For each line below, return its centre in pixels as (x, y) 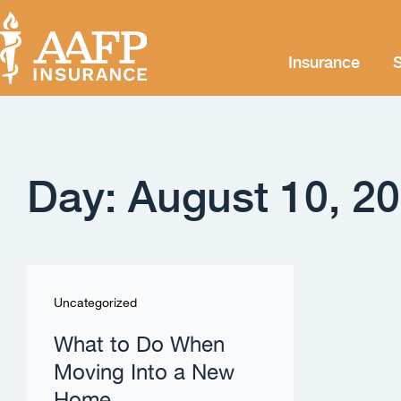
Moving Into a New (144, 374)
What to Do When (139, 346)
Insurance (324, 61)
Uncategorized (95, 304)
